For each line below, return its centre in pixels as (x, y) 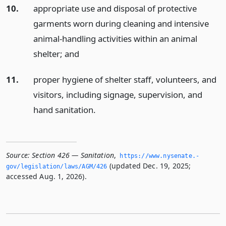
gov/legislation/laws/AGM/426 (57, 166)
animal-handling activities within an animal (115, 38)
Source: (18, 155)
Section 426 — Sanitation (73, 155)
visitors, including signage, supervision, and (118, 94)
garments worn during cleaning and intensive (121, 23)
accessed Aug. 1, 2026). (46, 176)
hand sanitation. (64, 109)
